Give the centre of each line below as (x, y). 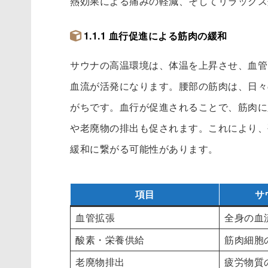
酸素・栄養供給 (110, 240)
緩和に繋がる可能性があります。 (144, 149)
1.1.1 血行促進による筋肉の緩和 (155, 36)
